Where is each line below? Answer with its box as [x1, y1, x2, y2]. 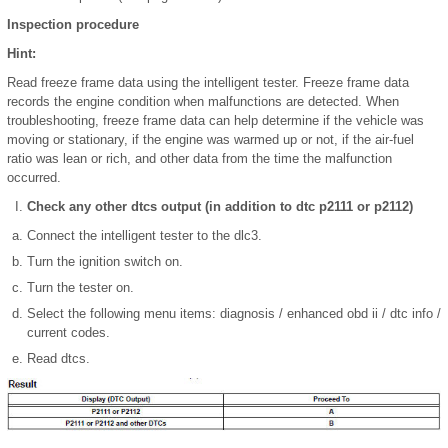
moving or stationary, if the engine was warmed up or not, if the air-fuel [7, 132, 414, 148]
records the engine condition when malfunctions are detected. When [7, 94, 399, 110]
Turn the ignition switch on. [27, 254, 183, 270]
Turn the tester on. [27, 280, 134, 296]
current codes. [27, 325, 110, 341]
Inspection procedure [7, 17, 139, 33]
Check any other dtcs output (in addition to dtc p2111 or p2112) [27, 199, 413, 215]
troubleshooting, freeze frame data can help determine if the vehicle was [7, 113, 424, 129]
